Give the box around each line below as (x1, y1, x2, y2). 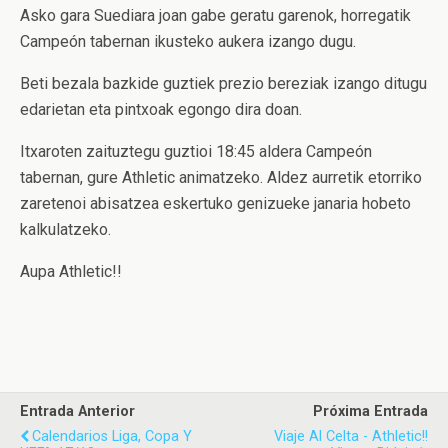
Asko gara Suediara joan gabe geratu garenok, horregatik (20, 6, 411, 25)
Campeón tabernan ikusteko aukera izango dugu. (20, 32, 356, 51)
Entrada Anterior (20, 403, 135, 420)
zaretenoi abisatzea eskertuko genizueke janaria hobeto (20, 194, 411, 213)
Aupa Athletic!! (20, 262, 122, 281)
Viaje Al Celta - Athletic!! (274, 428, 428, 445)
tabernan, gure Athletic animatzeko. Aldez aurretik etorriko (20, 168, 422, 187)
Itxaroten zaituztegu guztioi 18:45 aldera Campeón (20, 142, 372, 161)
